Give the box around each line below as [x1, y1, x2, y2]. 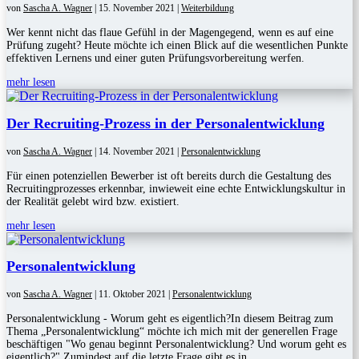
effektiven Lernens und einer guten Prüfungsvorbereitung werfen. [6, 51, 305, 64]
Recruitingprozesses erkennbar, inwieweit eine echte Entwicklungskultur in [6, 182, 345, 195]
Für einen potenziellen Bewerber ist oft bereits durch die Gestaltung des [6, 169, 331, 182]
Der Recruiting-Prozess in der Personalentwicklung [6, 115, 325, 131]
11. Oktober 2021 [99, 288, 166, 301]
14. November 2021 [99, 145, 175, 157]
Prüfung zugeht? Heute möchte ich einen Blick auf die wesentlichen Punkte [6, 38, 348, 51]
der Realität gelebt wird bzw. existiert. [6, 195, 179, 208]
